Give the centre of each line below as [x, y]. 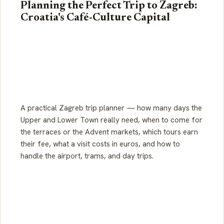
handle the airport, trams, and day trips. [87, 156]
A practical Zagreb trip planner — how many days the [111, 108]
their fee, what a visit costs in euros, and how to [100, 144]
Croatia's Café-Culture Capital [95, 18]
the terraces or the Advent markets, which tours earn [109, 132]
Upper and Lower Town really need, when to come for [111, 120]
